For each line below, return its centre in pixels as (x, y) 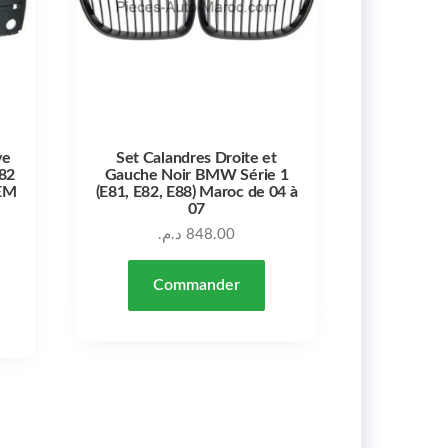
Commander (196, 284)
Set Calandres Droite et (196, 157)
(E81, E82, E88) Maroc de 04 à (196, 191)
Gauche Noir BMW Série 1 (196, 174)
